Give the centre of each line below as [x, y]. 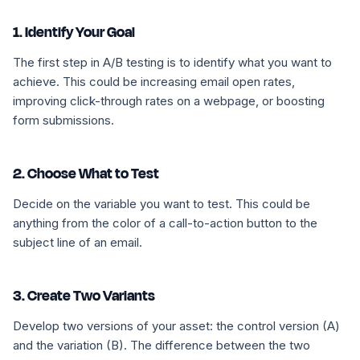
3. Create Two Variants [84, 296]
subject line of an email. [78, 242]
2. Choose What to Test [86, 174]
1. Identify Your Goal [74, 32]
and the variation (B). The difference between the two [162, 345]
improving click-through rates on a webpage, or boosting [169, 101]
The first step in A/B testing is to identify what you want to [172, 62]
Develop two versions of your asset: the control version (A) [176, 326]
